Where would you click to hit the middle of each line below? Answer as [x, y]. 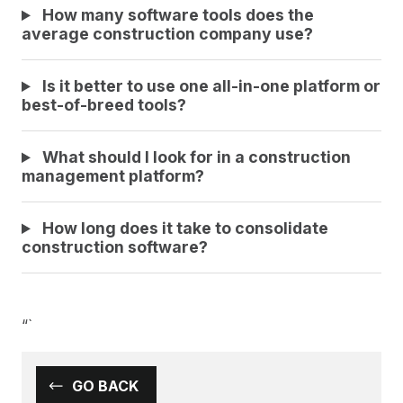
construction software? [115, 247]
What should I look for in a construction [194, 157]
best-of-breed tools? [104, 105]
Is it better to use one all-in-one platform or [209, 86]
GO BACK [105, 386]
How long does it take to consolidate [183, 228]
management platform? [113, 176]
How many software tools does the [176, 15]
